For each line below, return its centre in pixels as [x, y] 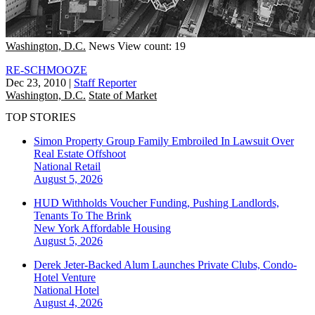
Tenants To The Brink [83, 216]
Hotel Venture [65, 278]
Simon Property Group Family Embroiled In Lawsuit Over [164, 141]
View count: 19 [152, 46]
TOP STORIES [41, 117]
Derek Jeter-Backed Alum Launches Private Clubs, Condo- [165, 265]
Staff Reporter [105, 82]
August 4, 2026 [68, 303]
